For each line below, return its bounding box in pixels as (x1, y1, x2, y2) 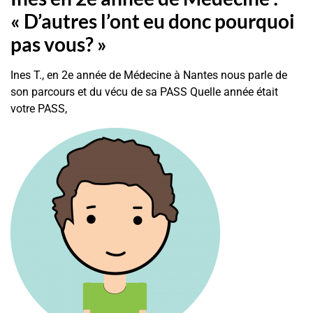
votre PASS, (10, 102, 67, 116)
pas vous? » (10, 32, 107, 57)
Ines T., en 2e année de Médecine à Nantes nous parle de (10, 68, 287, 82)
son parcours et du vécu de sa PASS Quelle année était (10, 85, 278, 99)
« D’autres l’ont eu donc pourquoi (10, 9, 295, 34)
